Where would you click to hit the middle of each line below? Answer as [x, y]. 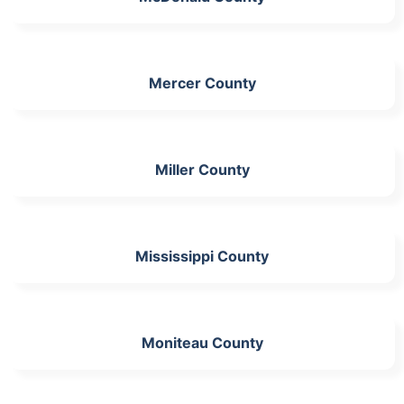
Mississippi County [202, 256]
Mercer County [202, 83]
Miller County [202, 169]
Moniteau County [202, 342]
